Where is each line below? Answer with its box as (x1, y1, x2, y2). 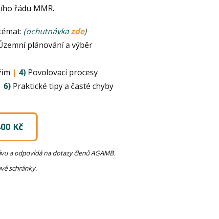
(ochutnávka (23, 26, 69, 37)
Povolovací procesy (26, 67, 98, 78)
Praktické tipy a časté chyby (11, 81, 114, 92)
